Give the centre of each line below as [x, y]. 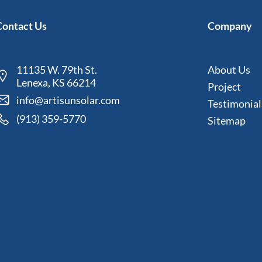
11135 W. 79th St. [57, 69]
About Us [229, 69]
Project [224, 86]
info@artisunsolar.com [68, 100]
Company [230, 25]
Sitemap [226, 120]
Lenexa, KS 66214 [56, 82]
